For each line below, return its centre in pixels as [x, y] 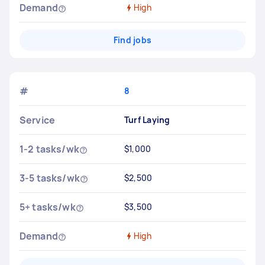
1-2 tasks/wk [49, 149]
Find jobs [132, 40]
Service [38, 120]
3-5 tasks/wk [50, 178]
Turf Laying [147, 120]
